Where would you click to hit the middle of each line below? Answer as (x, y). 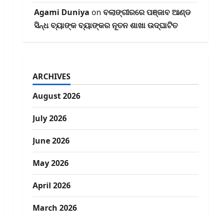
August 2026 (56, 96)
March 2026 (54, 208)
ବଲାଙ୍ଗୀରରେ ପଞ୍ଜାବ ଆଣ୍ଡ (147, 12)
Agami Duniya (62, 12)
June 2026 (51, 141)
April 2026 (51, 186)
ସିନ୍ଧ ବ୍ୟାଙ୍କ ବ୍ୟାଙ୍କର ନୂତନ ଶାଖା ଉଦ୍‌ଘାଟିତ (106, 26)
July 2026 (49, 118)
